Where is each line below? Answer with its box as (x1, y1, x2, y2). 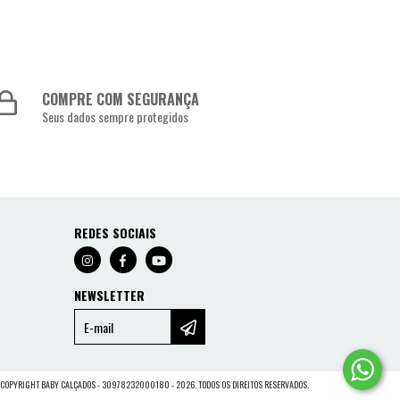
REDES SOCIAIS (73, 223, 156, 243)
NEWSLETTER (73, 286, 145, 305)
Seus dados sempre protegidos (42, 107, 189, 127)
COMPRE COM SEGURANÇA (42, 88, 200, 111)
